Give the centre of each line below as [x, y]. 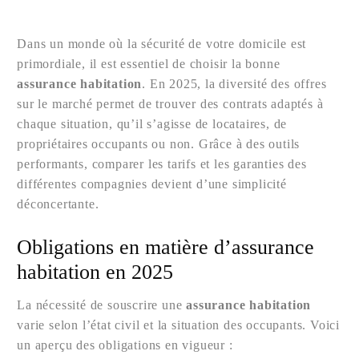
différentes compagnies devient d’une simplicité [152, 184]
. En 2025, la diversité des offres [234, 84]
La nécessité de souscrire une [102, 305]
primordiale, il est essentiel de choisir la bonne [149, 64]
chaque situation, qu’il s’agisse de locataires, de [152, 124]
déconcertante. [58, 204]
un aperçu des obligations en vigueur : [125, 345]
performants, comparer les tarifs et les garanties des [162, 164]
